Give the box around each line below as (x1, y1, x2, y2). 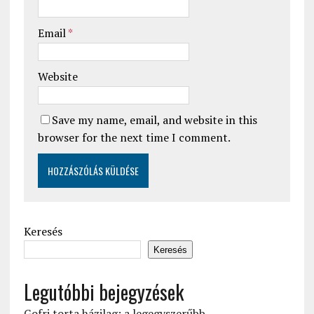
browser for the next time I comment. (37, 130, 231, 146)
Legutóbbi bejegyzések (23, 278, 184, 307)
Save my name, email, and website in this (51, 112, 257, 128)
